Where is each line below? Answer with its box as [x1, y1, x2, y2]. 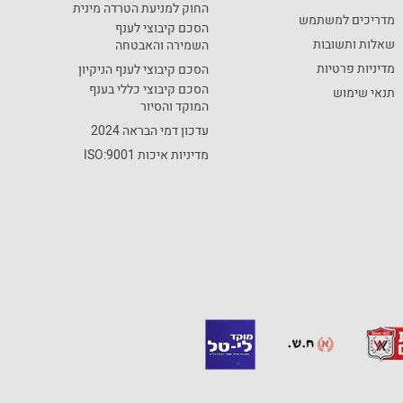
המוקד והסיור [140, 96, 210, 116]
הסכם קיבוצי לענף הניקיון [78, 59, 210, 79]
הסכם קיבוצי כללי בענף [89, 79, 210, 99]
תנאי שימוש [332, 83, 395, 103]
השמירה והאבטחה [115, 35, 210, 55]
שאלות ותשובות [312, 34, 395, 54]
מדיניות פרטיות [316, 58, 395, 78]
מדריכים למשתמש [298, 10, 395, 30]
